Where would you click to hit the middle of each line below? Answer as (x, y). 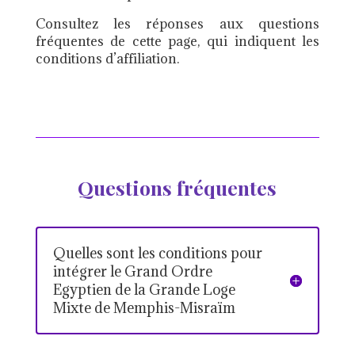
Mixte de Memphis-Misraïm (144, 307)
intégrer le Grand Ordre (132, 271)
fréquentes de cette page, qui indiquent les (177, 41)
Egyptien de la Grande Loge (144, 289)
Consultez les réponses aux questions (177, 23)
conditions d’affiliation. (107, 58)
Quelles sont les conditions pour (157, 253)
